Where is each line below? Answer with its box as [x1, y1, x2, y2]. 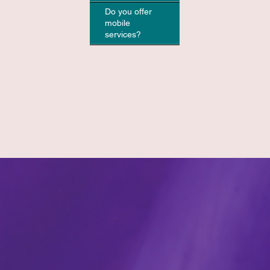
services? [104, 29, 141, 39]
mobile [104, 17, 130, 28]
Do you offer [104, 6, 152, 16]
